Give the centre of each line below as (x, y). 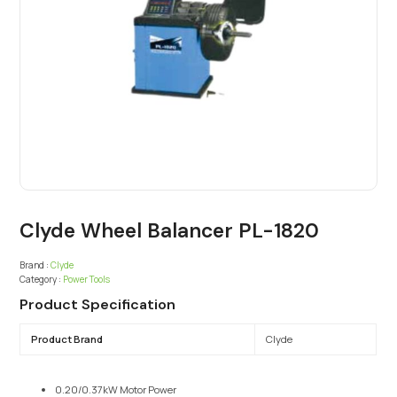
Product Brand (66, 339)
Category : (41, 280)
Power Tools (87, 280)
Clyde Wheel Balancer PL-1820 (170, 231)
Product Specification (98, 305)
